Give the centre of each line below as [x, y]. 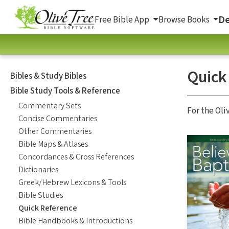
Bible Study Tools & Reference [65, 91]
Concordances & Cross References [76, 157]
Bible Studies [41, 195]
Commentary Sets [50, 106]
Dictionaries [38, 169]
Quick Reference [48, 208]
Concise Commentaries [58, 118]
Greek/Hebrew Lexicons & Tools [72, 182]
